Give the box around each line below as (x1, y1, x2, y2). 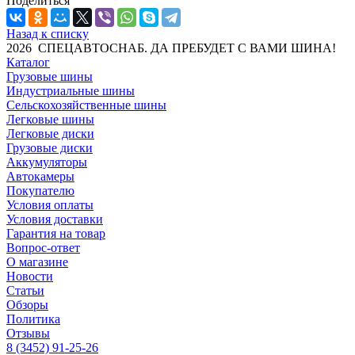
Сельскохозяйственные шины (6, 97, 166, 112)
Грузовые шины (6, 69, 93, 83)
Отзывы (6, 326, 50, 340)
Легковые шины (6, 112, 94, 126)
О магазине (6, 254, 68, 269)
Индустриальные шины (6, 83, 135, 97)
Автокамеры (6, 169, 74, 183)
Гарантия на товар (6, 226, 105, 240)
